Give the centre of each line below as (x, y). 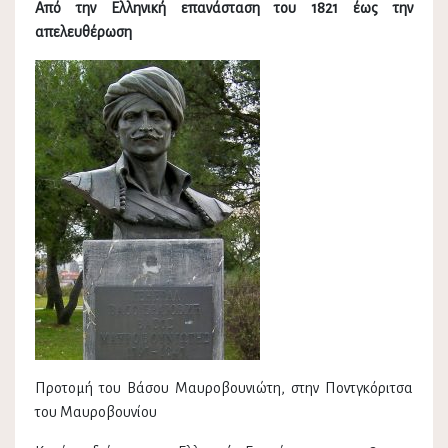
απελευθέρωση (83, 32)
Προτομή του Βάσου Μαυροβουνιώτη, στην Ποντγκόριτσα (224, 388)
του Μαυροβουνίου (97, 412)
